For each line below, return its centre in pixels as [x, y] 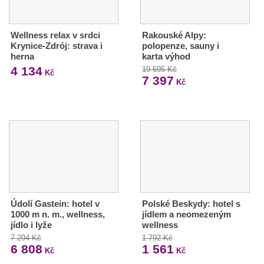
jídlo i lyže [31, 225]
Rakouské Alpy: [174, 35]
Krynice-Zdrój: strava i [57, 45]
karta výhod [166, 56]
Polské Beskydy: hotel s [191, 203]
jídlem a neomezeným [186, 214]
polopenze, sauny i [180, 45]
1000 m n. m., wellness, [58, 214]
